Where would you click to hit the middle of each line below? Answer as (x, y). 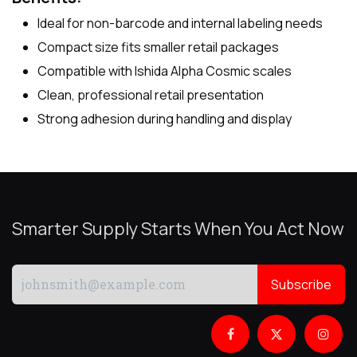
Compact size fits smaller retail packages (158, 47)
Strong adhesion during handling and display (165, 119)
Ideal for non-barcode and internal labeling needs (180, 24)
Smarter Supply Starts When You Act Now (178, 228)
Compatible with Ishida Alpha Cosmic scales (165, 71)
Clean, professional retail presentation (151, 95)
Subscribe (301, 284)
